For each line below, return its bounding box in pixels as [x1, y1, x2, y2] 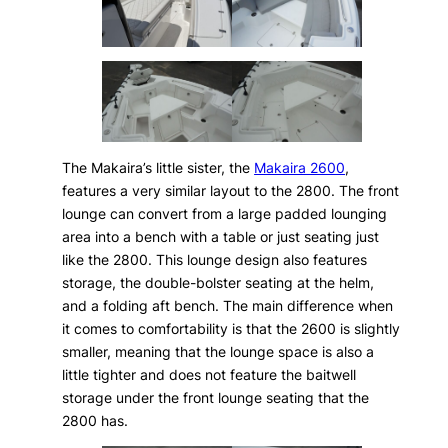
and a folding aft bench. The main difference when [62, 296, 394, 314]
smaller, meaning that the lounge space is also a [62, 342, 375, 360]
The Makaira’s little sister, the [62, 158, 255, 176]
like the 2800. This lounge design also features [62, 250, 368, 268]
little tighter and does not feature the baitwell [62, 365, 357, 383]
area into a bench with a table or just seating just [62, 227, 380, 245]
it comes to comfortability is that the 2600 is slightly [62, 319, 401, 337]
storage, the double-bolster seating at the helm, [62, 273, 375, 291]
